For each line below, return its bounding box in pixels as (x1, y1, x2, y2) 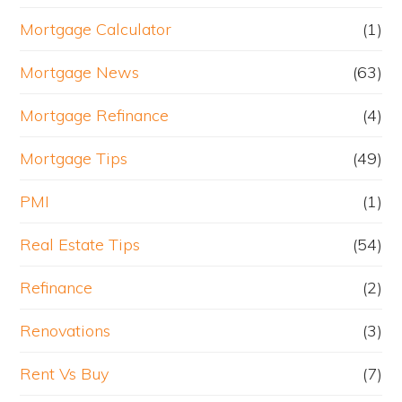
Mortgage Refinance (20, 105, 170, 127)
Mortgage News (20, 62, 140, 83)
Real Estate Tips (20, 234, 141, 256)
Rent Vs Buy (20, 363, 109, 385)
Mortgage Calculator (20, 19, 172, 40)
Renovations (20, 320, 111, 342)
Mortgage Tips (20, 148, 128, 170)
